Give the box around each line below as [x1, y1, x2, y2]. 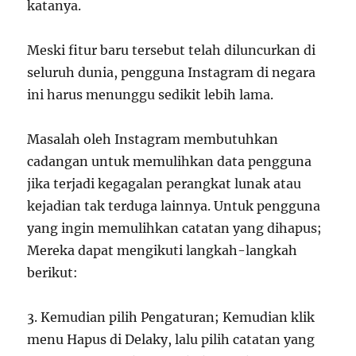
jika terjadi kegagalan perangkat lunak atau [27, 176, 302, 192]
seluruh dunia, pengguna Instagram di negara [27, 64, 316, 80]
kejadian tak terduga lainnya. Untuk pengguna [27, 198, 321, 214]
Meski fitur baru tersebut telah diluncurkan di [27, 42, 316, 58]
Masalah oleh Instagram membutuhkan [27, 131, 279, 147]
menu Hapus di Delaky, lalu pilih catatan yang [27, 331, 315, 347]
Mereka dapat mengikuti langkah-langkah [27, 242, 298, 258]
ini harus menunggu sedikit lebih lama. [27, 87, 274, 103]
